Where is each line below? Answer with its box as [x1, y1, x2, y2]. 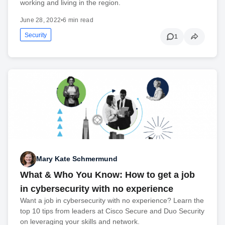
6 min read [63, 17, 93, 24]
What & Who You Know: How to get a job [20, 169, 195, 180]
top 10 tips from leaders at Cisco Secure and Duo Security [20, 206, 204, 215]
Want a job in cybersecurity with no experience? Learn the [20, 196, 204, 204]
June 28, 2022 [20, 17, 61, 24]
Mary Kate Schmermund [36, 155, 118, 163]
